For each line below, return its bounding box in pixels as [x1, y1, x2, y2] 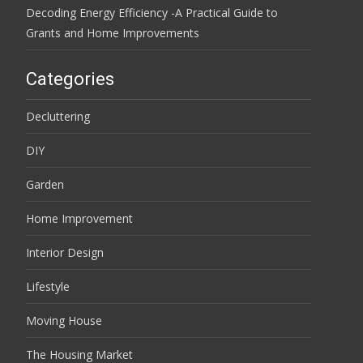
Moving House [26, 312, 102, 328]
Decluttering [26, 108, 90, 124]
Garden [26, 176, 64, 192]
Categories [26, 68, 114, 89]
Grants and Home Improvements [26, 24, 199, 41]
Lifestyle [26, 278, 70, 294]
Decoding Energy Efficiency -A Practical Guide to [26, 4, 278, 20]
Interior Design [26, 244, 104, 260]
